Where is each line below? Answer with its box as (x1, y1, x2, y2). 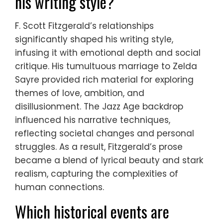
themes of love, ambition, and (15, 87, 144, 99)
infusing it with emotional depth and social (15, 46, 201, 59)
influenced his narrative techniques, (15, 113, 170, 126)
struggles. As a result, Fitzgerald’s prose (15, 140, 183, 153)
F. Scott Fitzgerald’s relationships (15, 19, 154, 32)
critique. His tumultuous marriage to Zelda (15, 60, 197, 72)
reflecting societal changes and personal (15, 127, 194, 139)
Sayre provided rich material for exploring (15, 73, 194, 86)
